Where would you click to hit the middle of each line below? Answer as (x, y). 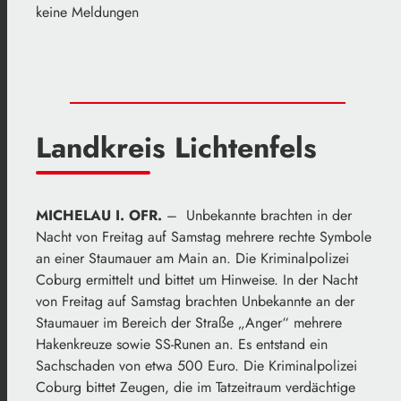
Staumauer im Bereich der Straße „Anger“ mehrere (189, 323)
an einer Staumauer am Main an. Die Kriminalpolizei (192, 259)
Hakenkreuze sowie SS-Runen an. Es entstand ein (182, 345)
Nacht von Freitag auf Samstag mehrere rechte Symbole (204, 237)
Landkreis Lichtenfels (176, 147)
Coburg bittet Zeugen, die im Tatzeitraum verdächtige (196, 388)
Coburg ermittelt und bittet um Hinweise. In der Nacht (197, 280)
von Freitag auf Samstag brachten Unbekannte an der (195, 302)
